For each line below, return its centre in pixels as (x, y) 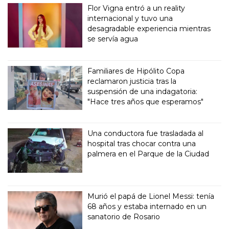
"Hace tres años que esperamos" (146, 101)
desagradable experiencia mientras (149, 28)
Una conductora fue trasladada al (146, 134)
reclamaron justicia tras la (132, 81)
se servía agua (113, 39)
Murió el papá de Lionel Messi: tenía (151, 197)
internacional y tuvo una (130, 18)
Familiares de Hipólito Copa (136, 71)
